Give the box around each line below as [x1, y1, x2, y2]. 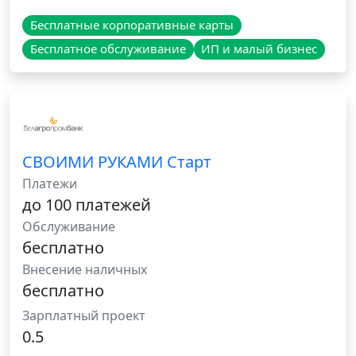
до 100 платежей [22, 194, 151, 216]
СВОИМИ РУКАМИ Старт [22, 151, 211, 173]
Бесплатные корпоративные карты [29, 17, 234, 33]
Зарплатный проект [22, 307, 145, 325]
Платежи [22, 175, 77, 193]
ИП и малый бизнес [201, 41, 318, 57]
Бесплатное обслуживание [29, 41, 186, 57]
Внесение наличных [22, 261, 147, 279]
